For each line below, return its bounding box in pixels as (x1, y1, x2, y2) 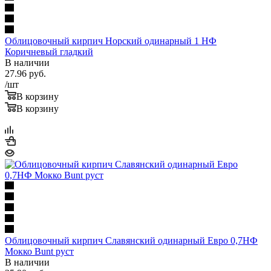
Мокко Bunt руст (5, 246, 74, 256)
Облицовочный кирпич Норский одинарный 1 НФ (5, 35, 217, 46)
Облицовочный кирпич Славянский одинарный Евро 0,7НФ (5, 235, 258, 246)
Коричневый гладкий (5, 46, 93, 57)
